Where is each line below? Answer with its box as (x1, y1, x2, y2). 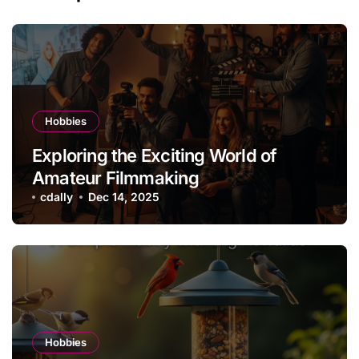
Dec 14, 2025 (87, 190, 159, 204)
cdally (40, 190, 74, 204)
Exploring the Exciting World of (32, 145, 277, 167)
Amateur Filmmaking (32, 167, 199, 189)
